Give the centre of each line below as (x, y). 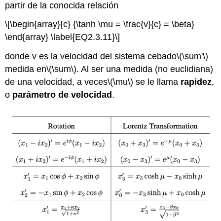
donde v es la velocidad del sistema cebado (91, 56)
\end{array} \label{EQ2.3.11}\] (63, 37)
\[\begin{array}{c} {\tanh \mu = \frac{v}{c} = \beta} (100, 24)
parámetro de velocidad (62, 95)
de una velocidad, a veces (56, 82)
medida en (26, 69)
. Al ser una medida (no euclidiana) (145, 69)
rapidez (196, 82)
